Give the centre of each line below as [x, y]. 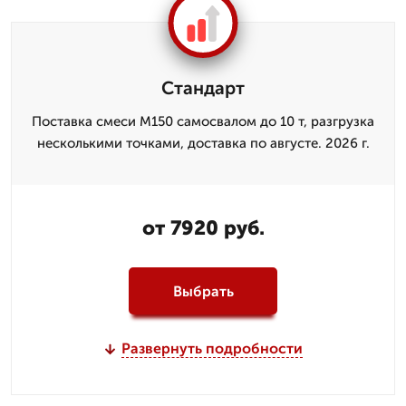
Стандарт [203, 88]
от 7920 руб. [203, 228]
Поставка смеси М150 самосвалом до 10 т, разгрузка [203, 121]
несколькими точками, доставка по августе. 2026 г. [203, 143]
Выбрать [203, 291]
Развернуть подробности [212, 348]
